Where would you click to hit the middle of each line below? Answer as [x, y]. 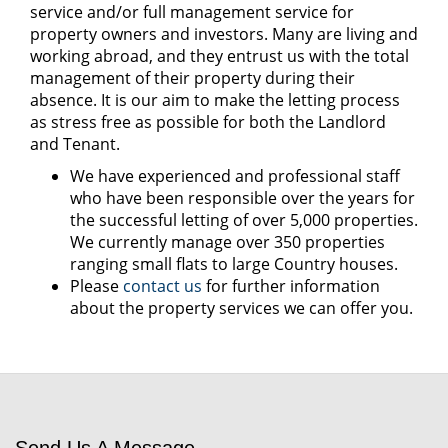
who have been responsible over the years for [242, 198]
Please [96, 286]
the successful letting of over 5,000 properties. [244, 220]
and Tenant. [75, 144]
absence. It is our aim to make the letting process [215, 100]
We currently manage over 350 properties [227, 242]
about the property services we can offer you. [241, 308]
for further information [291, 286]
